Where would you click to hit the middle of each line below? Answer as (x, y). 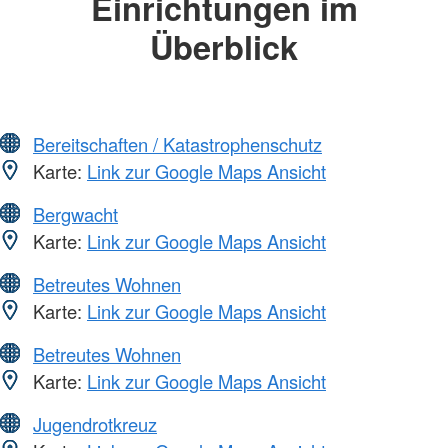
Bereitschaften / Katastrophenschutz (177, 143)
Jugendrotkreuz (95, 423)
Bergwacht (75, 213)
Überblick (224, 47)
